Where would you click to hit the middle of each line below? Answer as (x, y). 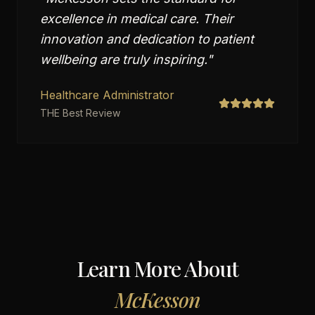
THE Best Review (80, 113)
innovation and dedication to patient (147, 39)
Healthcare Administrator (107, 95)
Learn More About (157, 269)
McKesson (157, 300)
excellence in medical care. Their (137, 19)
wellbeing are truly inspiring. (123, 59)
